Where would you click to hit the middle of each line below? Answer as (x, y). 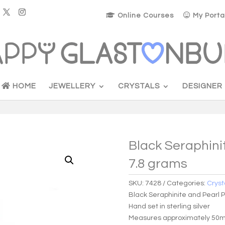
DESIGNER (202, 86)
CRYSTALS (139, 86)
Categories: (187, 183)
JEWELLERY (72, 86)
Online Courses (144, 15)
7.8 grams (158, 163)
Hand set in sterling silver (170, 206)
